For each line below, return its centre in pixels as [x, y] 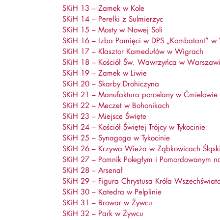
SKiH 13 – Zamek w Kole [103, 8]
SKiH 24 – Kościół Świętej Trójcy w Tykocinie [134, 127]
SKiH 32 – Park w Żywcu [103, 213]
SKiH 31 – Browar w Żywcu [107, 202]
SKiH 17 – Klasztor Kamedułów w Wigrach [133, 51]
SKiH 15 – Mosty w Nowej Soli [112, 29]
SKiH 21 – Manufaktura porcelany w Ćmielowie [140, 94]
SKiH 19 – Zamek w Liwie [105, 73]
